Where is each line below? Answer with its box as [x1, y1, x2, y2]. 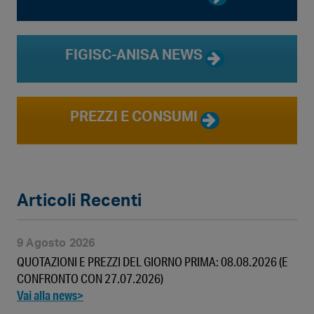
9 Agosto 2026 [17, 237, 95, 249]
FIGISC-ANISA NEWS [65, 48, 205, 62]
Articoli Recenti [17, 192, 142, 210]
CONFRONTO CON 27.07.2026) [17, 270, 163, 286]
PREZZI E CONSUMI [70, 109, 200, 124]
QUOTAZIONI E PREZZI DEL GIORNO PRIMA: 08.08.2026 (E [17, 253, 288, 269]
